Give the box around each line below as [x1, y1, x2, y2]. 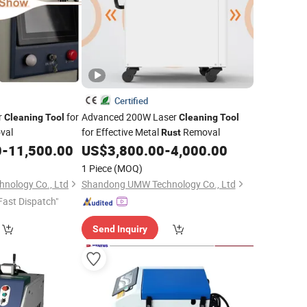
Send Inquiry [92, 223, 147, 234]
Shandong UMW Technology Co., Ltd [81, 177, 236, 191]
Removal [180, 125, 220, 138]
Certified [114, 95, 148, 107]
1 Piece [81, 162, 112, 175]
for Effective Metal [81, 125, 161, 138]
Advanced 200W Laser [81, 110, 179, 123]
